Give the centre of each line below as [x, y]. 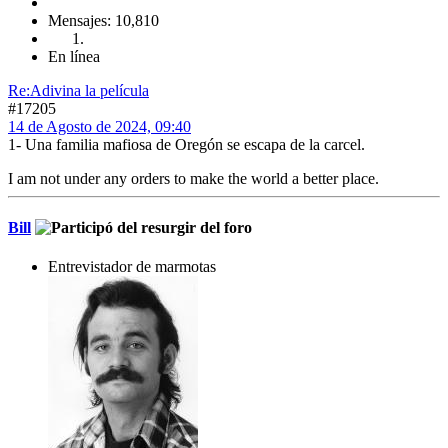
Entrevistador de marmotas [132, 267]
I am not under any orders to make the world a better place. [193, 178]
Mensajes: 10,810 [103, 20]
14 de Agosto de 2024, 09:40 [99, 126]
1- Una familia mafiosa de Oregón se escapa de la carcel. [186, 144]
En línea [74, 56]
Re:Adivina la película [78, 90]
